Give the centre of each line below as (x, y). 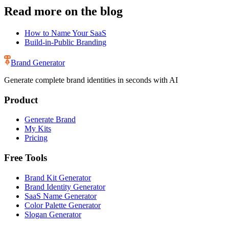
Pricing (36, 138)
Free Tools (26, 157)
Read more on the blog (63, 11)
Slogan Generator (53, 214)
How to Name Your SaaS (65, 33)
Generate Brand (50, 120)
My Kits (38, 129)
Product (21, 100)
